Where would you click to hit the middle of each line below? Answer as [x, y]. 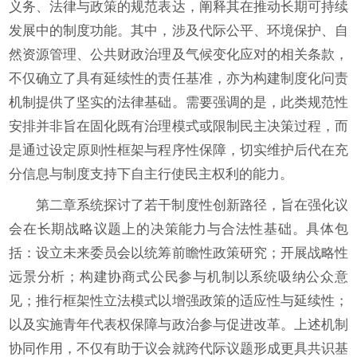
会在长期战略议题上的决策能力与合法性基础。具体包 [178, 229]
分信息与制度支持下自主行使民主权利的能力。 [151, 174]
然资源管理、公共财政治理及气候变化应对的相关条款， [178, 55]
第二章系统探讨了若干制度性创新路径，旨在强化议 [192, 205]
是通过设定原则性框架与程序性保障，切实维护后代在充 [178, 150]
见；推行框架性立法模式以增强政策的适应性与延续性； [178, 301]
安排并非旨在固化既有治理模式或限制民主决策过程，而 [178, 126]
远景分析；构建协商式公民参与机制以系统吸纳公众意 [178, 277]
